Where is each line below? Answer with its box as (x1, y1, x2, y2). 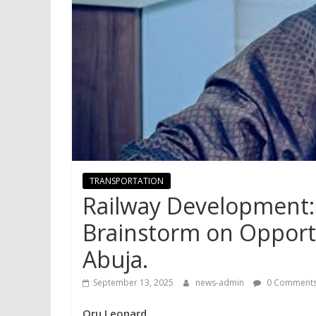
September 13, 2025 (93, 276, 174, 288)
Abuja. (83, 244, 148, 274)
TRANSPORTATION (90, 175, 164, 187)
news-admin (195, 276, 246, 288)
